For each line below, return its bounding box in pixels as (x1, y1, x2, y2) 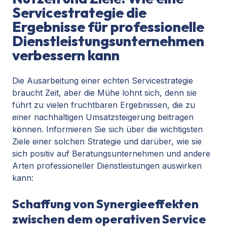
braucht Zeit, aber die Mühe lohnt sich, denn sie (12, 88, 197, 98)
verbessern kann (12, 46, 120, 64)
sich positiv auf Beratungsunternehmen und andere (12, 148, 210, 159)
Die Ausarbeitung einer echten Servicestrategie (12, 75, 193, 86)
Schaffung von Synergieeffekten (12, 196, 199, 212)
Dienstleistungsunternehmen (12, 32, 204, 50)
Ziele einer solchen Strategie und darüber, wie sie (12, 136, 202, 147)
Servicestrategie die (12, 4, 146, 22)
